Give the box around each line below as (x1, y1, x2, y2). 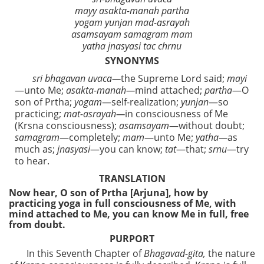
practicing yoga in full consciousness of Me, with (9, 197, 236, 210)
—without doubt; (169, 119, 245, 133)
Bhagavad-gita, (144, 247, 208, 260)
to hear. (15, 154, 49, 168)
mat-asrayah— (64, 107, 125, 121)
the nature (208, 247, 255, 260)
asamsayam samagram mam (71, 28, 193, 41)
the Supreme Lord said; (121, 72, 227, 85)
